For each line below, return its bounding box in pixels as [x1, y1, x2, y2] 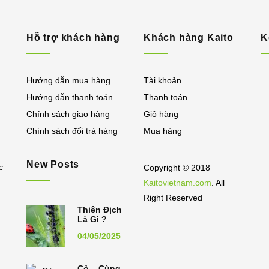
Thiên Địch [77, 205, 122, 214]
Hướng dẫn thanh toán [26, 92, 113, 102]
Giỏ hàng [144, 109, 178, 119]
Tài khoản [144, 76, 181, 85]
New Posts [26, 159, 80, 169]
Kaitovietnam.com [144, 178, 211, 187]
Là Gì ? [77, 214, 107, 224]
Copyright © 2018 [144, 163, 210, 172]
